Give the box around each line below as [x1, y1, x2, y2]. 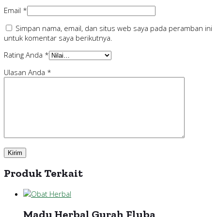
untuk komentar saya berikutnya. [4, 32, 112, 43]
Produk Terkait [4, 167, 83, 180]
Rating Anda [4, 49, 45, 60]
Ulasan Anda [4, 67, 47, 77]
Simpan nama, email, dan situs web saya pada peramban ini [15, 23, 212, 33]
